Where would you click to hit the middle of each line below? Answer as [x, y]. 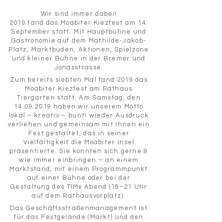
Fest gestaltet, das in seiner [79, 133]
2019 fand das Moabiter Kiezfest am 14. [79, 23]
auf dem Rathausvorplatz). [79, 196]
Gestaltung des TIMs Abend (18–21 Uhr [79, 187]
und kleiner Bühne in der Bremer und [79, 58]
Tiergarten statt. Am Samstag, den [79, 98]
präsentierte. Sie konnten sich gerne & [79, 151]
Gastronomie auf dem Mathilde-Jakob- [79, 41]
